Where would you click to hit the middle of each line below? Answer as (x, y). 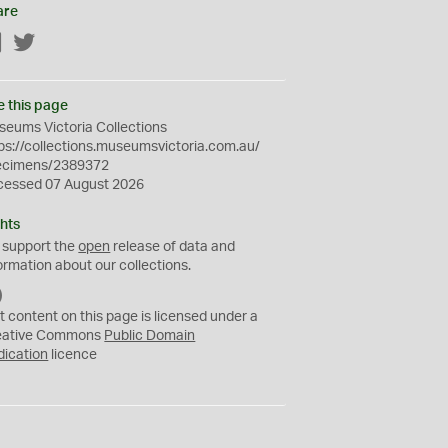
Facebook (35, 44)
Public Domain (150, 336)
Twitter (58, 44)
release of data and (173, 247)
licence (73, 355)
